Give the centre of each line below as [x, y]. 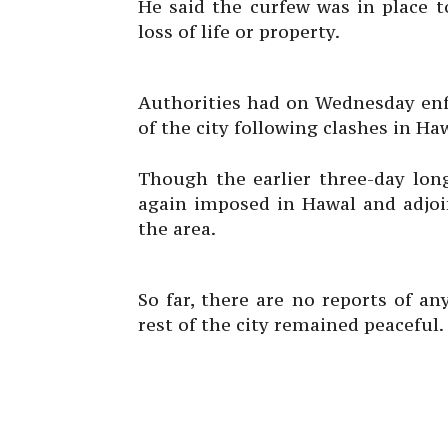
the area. [177, 228]
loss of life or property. [239, 31]
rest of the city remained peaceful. [291, 324]
